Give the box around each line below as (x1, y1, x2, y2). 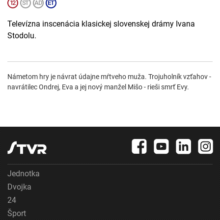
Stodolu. (7, 31, 36, 41)
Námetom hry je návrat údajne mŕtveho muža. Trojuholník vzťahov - (7, 73, 211, 81)
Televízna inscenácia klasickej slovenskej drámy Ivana (7, 19, 195, 29)
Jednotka (7, 169, 40, 179)
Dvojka (7, 182, 31, 192)
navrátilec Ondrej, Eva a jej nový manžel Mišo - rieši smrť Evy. (7, 83, 189, 91)
